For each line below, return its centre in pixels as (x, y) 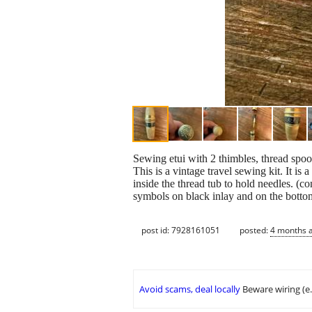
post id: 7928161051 (181, 230)
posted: (255, 230)
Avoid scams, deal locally (190, 289)
